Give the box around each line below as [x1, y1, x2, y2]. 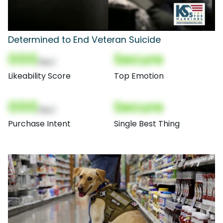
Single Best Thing [114, 117, 180, 129]
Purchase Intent [8, 117, 71, 129]
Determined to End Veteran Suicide [8, 33, 161, 46]
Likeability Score [8, 70, 71, 82]
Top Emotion [114, 70, 164, 82]
